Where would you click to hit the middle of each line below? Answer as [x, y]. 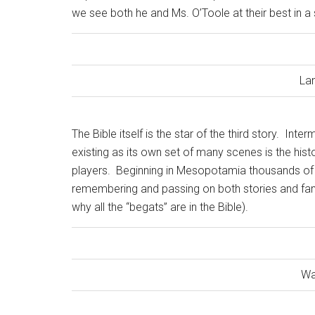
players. [91, 171]
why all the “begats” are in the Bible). [160, 207]
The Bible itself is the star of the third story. [175, 134]
